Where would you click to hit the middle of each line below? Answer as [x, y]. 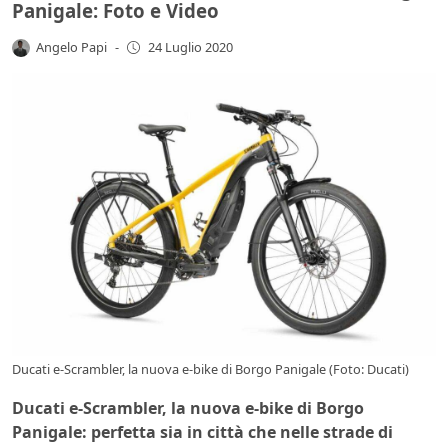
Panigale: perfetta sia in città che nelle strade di [202, 431]
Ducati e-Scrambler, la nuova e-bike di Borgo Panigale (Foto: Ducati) [210, 368]
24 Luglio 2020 [190, 47]
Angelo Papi [72, 46]
